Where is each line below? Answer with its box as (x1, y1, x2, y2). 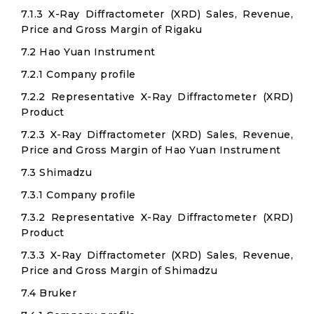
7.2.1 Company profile (21, 68, 136, 81)
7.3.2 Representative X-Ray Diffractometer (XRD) (21, 211, 293, 224)
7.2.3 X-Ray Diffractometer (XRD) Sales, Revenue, (21, 128, 293, 141)
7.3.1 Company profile (21, 189, 136, 201)
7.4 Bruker (21, 287, 76, 299)
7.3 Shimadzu (21, 166, 92, 179)
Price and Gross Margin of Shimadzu (21, 264, 217, 277)
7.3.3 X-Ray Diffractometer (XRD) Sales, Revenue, (21, 249, 293, 261)
